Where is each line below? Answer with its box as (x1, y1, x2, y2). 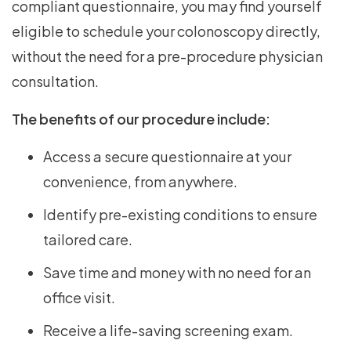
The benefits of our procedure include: (12, 110, 270, 128)
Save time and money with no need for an (43, 263, 311, 282)
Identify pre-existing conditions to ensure (43, 205, 317, 224)
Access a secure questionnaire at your (43, 147, 291, 166)
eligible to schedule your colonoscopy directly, (12, 22, 320, 41)
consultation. (12, 72, 99, 91)
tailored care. (43, 230, 132, 249)
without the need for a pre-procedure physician (12, 47, 323, 66)
